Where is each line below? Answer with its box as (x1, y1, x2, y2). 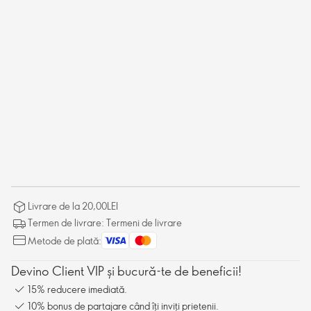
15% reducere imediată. (28, 282, 127, 296)
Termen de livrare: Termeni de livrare (28, 216, 182, 229)
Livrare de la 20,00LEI (28, 199, 118, 212)
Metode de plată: (28, 234, 101, 247)
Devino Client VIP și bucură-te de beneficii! (11, 262, 242, 279)
